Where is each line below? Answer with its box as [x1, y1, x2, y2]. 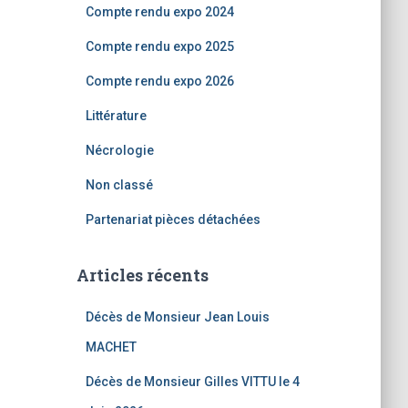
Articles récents [76, 264, 209, 286]
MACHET [85, 340, 137, 354]
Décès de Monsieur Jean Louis [85, 310, 270, 324]
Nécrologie [85, 143, 154, 158]
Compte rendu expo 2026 [85, 74, 234, 88]
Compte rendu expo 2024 [85, 5, 234, 19]
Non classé [85, 178, 153, 192]
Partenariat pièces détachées [85, 212, 260, 227]
